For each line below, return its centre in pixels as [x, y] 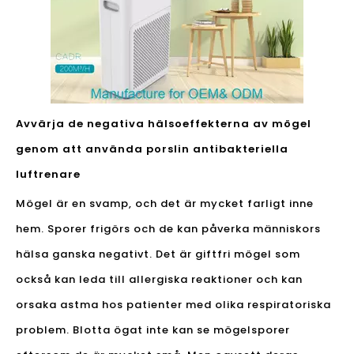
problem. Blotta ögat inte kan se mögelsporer [153, 330]
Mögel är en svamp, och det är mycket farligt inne [165, 203]
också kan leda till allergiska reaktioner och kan [159, 279]
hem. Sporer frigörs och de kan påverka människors [168, 229]
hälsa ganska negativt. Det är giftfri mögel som [158, 254]
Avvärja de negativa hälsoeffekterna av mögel [164, 124]
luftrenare [48, 174]
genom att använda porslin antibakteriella [152, 149]
